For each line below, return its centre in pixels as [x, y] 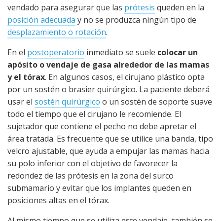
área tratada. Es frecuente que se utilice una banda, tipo [110, 138]
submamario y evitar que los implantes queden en [99, 188]
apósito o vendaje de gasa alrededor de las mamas [108, 64]
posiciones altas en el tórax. [58, 200]
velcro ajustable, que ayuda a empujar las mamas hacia [108, 151]
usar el [21, 101]
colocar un [178, 52]
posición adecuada [41, 19]
